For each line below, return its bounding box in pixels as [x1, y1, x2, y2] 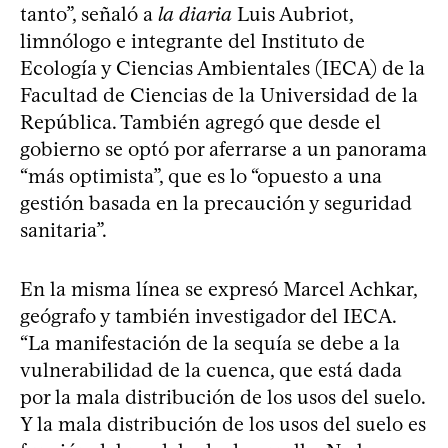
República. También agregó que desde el [20, 109, 381, 134]
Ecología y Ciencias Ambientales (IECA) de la [20, 55, 425, 80]
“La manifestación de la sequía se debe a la [20, 330, 400, 355]
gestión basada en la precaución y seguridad [20, 190, 412, 215]
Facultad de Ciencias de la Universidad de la [20, 82, 418, 107]
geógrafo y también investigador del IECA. [20, 303, 396, 328]
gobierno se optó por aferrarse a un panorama [20, 136, 427, 161]
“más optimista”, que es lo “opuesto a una [20, 163, 382, 188]
